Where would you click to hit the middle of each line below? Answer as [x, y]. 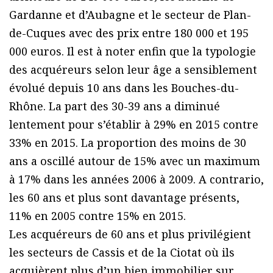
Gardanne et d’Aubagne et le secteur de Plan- [130, 14]
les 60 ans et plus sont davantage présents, [124, 197]
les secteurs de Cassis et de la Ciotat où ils [122, 252]
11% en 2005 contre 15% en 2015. [97, 215]
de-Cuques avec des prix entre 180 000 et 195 [129, 33]
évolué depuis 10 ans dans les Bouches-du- [124, 87]
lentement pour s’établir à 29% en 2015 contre [134, 124]
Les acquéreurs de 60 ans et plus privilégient [130, 234]
